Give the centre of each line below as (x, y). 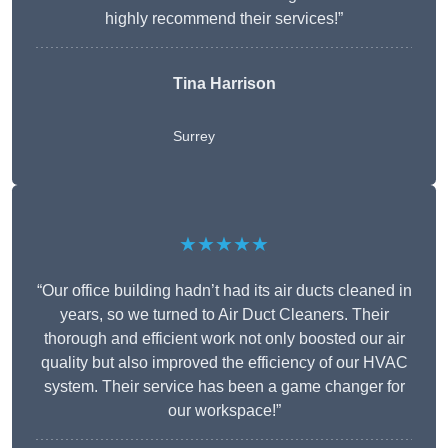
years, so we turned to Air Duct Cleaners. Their (224, 315)
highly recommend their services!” (224, 19)
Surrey (193, 136)
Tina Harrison (224, 84)
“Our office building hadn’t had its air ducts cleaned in (224, 291)
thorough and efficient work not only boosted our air (224, 339)
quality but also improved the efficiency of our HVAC (224, 363)
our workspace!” (224, 411)
